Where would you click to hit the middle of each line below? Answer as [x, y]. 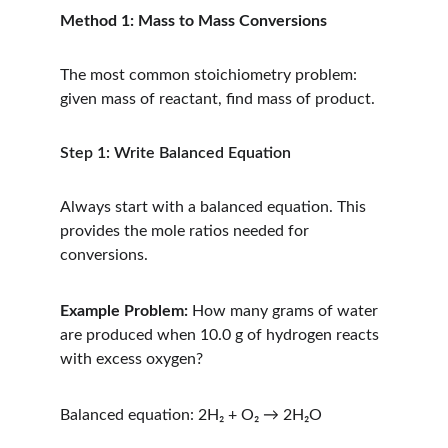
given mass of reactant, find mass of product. [217, 99]
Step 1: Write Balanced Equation [175, 153]
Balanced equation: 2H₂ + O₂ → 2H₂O [191, 415]
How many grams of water [285, 311]
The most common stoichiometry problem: [210, 75]
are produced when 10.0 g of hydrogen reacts [221, 335]
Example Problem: [124, 311]
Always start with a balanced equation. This [215, 207]
